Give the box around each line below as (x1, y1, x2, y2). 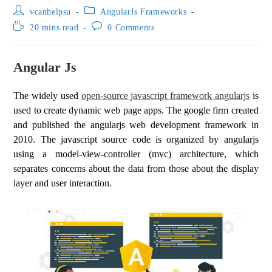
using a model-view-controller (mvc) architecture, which (13, 149, 259, 159)
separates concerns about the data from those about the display (13, 163, 259, 174)
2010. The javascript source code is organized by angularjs (13, 134, 259, 144)
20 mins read (30, 23, 79, 32)
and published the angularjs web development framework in (13, 120, 259, 130)
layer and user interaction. (13, 178, 112, 188)
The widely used (13, 90, 81, 101)
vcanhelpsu (30, 7, 72, 16)
